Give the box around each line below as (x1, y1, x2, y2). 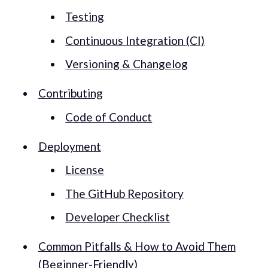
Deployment (38, 139, 101, 153)
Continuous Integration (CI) (65, 33, 205, 47)
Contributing (38, 86, 103, 100)
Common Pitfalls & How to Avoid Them (38, 239, 236, 254)
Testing (65, 10, 105, 24)
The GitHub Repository (65, 186, 184, 200)
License (65, 163, 105, 177)
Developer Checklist (65, 210, 170, 224)
